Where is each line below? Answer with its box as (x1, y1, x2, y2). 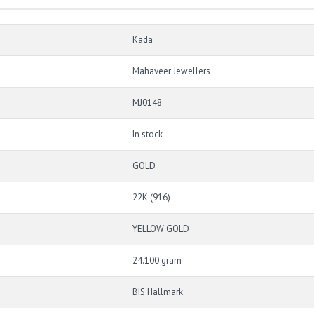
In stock (132, 128, 163, 141)
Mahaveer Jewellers (132, 65, 210, 78)
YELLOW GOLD (132, 223, 189, 235)
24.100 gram (132, 254, 182, 267)
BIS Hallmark (132, 286, 183, 299)
